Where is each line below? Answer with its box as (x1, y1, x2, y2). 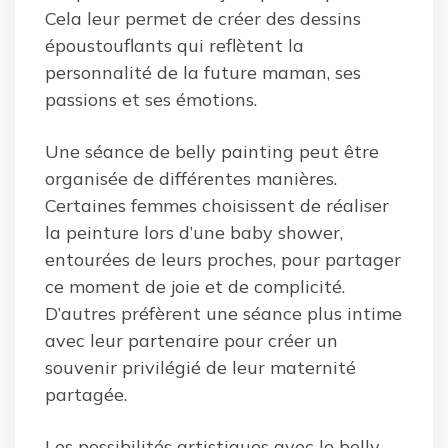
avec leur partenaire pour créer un (45, 328, 338, 352)
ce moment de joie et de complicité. (45, 274, 345, 298)
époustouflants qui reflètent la (45, 33, 304, 57)
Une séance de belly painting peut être (45, 139, 379, 163)
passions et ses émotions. (45, 87, 257, 111)
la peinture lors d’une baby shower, (45, 220, 343, 244)
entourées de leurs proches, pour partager (45, 247, 401, 271)
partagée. (45, 382, 127, 406)
